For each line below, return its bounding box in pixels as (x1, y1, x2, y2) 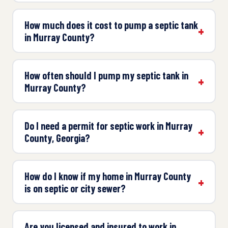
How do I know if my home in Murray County (24, 169, 191, 182)
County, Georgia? (24, 131, 90, 144)
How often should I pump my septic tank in (24, 69, 188, 81)
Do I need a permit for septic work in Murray (24, 119, 192, 132)
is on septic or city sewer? (24, 182, 126, 194)
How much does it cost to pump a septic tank (24, 18, 198, 31)
